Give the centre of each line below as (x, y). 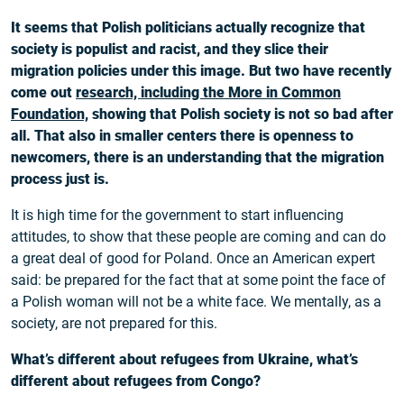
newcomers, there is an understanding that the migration (197, 158)
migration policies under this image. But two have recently (201, 71)
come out (43, 93)
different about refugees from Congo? (136, 381)
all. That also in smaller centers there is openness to (182, 136)
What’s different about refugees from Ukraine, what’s (184, 360)
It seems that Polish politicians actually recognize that (188, 28)
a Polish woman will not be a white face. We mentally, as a (196, 302)
